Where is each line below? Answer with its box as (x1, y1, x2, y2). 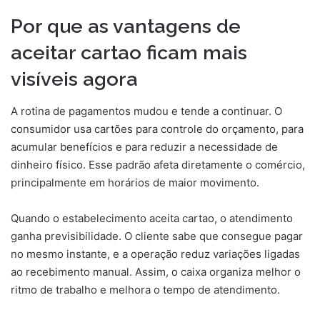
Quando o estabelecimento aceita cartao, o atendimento (11, 211, 293, 225)
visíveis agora (11, 68, 138, 91)
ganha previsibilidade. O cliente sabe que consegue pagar (11, 229, 303, 243)
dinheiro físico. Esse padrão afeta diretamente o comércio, (11, 157, 305, 171)
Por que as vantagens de (11, 15, 241, 38)
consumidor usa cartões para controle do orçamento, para (11, 121, 304, 136)
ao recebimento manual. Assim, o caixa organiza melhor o (11, 264, 301, 279)
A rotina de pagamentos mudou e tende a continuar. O (11, 104, 282, 118)
